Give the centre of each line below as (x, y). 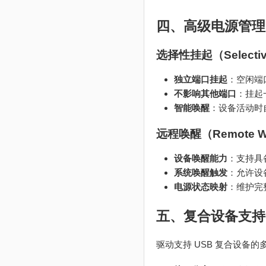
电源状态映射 (200, 186)
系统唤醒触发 (200, 172)
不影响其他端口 (205, 94)
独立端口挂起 (200, 80)
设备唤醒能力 (200, 158)
